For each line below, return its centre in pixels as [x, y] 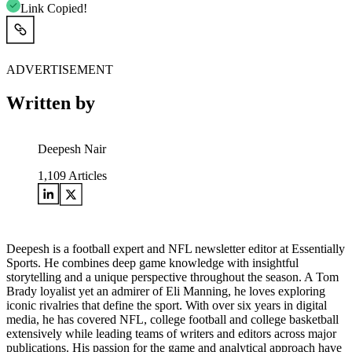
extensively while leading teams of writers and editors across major [171, 334]
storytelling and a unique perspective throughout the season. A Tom [172, 277]
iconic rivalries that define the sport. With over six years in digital [167, 306]
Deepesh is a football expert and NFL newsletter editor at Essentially [176, 249]
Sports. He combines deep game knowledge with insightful [152, 263]
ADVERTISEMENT [60, 70]
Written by [51, 103]
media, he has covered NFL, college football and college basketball [172, 320]
